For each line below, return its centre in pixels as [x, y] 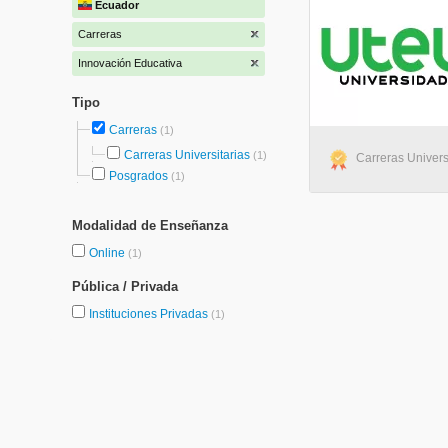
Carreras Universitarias [187, 155]
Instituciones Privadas [150, 314]
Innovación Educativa [130, 63]
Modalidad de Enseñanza [150, 225]
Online [108, 253]
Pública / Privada [125, 286]
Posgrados [138, 176]
